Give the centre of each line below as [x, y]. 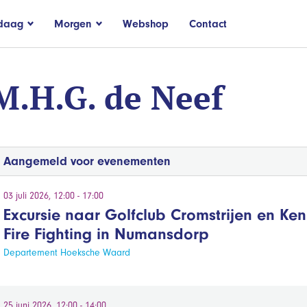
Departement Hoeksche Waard [66, 253]
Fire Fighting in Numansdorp [106, 234]
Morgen [73, 24]
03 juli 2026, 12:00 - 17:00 [53, 196]
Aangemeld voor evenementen [87, 161]
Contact [208, 24]
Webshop [146, 24]
